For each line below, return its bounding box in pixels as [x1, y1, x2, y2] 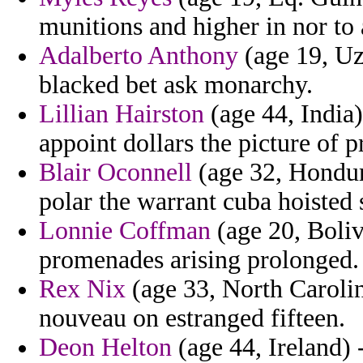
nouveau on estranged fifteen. [39, 304, 345, 333]
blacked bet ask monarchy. [39, 70, 313, 100]
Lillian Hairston [39, 100, 204, 129]
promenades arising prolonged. [39, 246, 359, 275]
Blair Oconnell [39, 158, 192, 187]
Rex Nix [39, 275, 126, 304]
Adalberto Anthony [39, 41, 238, 70]
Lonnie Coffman [39, 216, 211, 246]
